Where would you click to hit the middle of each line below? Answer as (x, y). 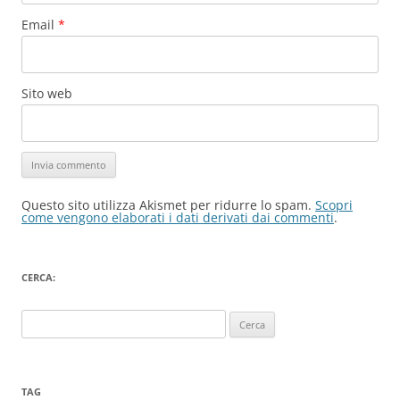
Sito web (47, 93)
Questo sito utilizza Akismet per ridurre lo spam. (168, 205)
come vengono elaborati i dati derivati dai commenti (178, 217)
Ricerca (39, 320)
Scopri (334, 205)
